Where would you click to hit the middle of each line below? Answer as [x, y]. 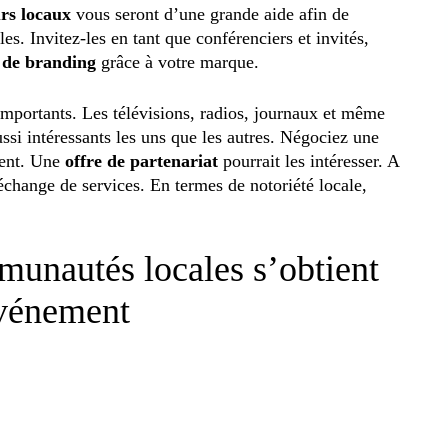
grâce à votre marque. [180, 61]
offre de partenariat [141, 160]
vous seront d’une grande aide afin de [212, 13]
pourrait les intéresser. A [308, 160]
